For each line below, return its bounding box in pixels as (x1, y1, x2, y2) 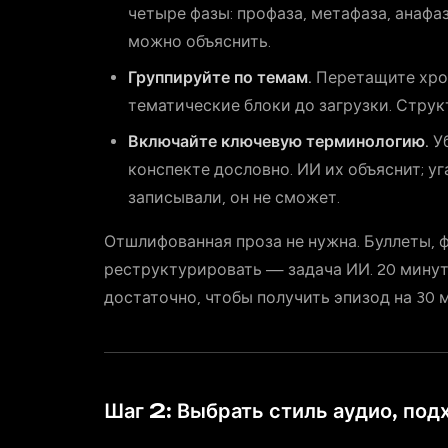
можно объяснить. (128, 32, 271, 51)
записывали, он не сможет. (128, 188, 340, 207)
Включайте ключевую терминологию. (128, 132, 429, 151)
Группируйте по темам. (128, 68, 312, 87)
